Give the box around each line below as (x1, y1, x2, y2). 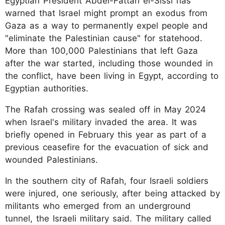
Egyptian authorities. (5, 83, 88, 93)
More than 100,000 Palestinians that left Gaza (5, 45, 198, 56)
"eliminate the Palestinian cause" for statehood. (5, 33, 202, 43)
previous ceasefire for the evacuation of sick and (5, 142, 208, 152)
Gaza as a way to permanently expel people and (5, 20, 208, 31)
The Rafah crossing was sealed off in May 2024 (5, 104, 206, 115)
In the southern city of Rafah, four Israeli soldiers (5, 175, 208, 186)
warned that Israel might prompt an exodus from (5, 8, 207, 18)
